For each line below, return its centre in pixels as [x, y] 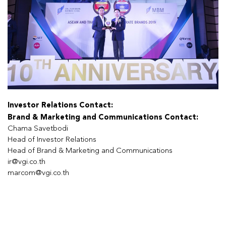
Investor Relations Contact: [60, 105]
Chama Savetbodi [38, 129]
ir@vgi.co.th [26, 162]
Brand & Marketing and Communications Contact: [103, 117]
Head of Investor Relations [52, 140]
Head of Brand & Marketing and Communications [90, 151]
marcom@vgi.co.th [38, 173]
